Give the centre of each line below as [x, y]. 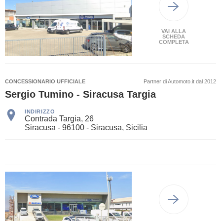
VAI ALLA [174, 31]
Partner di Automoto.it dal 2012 [180, 82]
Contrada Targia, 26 [59, 119]
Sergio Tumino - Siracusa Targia [80, 94]
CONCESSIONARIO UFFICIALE [45, 82]
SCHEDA [174, 37]
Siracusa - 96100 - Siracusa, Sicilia [86, 128]
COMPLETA [174, 42]
